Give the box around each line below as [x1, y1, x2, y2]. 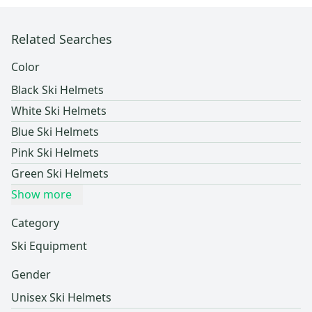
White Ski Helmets [11, 103, 107, 119]
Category [11, 215, 59, 231]
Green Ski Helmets [11, 166, 109, 182]
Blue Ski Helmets [11, 124, 99, 140]
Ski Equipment [11, 238, 87, 254]
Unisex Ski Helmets [11, 290, 111, 306]
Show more [11, 187, 72, 203]
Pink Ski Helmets [11, 145, 99, 161]
